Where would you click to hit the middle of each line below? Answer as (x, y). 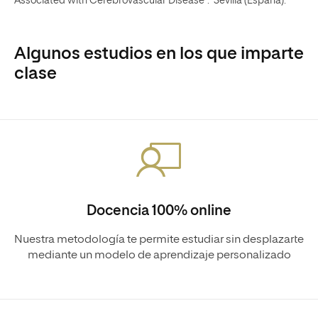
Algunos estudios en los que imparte (159, 54)
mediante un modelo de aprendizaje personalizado (159, 256)
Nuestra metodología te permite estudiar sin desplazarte (159, 240)
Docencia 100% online (159, 211)
